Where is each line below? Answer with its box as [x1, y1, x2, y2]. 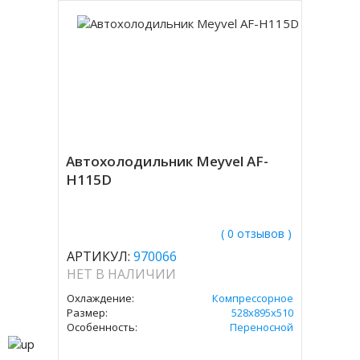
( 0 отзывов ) [220, 226, 292, 241]
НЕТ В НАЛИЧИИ [67, 265, 177, 283]
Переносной [229, 320, 293, 334]
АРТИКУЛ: [67, 247, 131, 265]
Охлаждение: [67, 291, 135, 305]
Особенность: [67, 320, 138, 334]
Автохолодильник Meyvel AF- [66, 152, 269, 170]
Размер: [67, 305, 108, 320]
